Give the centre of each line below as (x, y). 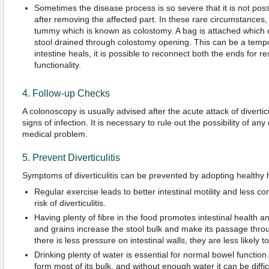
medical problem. (55, 134)
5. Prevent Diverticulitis (71, 158)
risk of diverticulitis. (70, 203)
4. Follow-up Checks (66, 93)
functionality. (57, 65)
